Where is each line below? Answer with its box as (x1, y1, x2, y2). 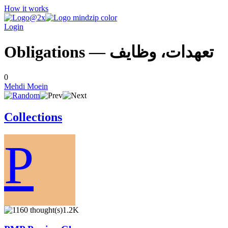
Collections (4, 110, 62, 124)
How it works (4, 4, 48, 13)
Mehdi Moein (4, 81, 48, 91)
